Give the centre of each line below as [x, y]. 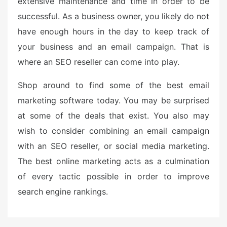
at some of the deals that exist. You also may [113, 116]
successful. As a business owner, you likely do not [113, 16]
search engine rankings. [63, 192]
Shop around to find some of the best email [113, 85]
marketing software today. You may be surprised [113, 100]
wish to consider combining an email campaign [113, 131]
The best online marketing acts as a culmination [113, 161]
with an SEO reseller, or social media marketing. [113, 146]
